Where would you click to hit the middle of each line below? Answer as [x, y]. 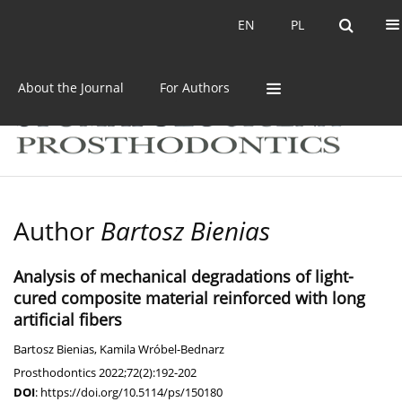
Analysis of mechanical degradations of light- [184, 277]
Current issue [81, 25]
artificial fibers [68, 320]
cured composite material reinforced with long [189, 298]
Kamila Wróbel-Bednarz [162, 350]
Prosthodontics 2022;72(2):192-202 [105, 373]
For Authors [195, 87]
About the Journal [71, 87]
